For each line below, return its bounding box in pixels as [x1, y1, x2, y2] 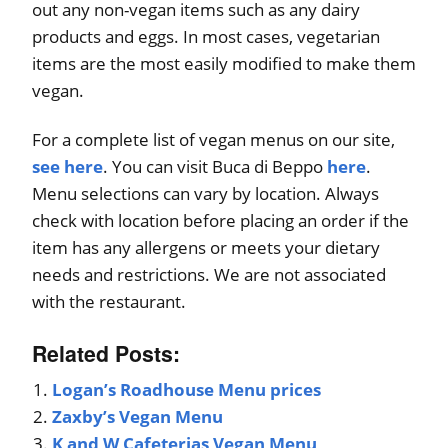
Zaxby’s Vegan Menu [52, 405, 223, 429]
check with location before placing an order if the [32, 209, 409, 233]
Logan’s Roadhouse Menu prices [52, 378, 321, 402]
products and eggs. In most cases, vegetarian [32, 25, 380, 49]
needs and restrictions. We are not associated [32, 263, 386, 287]
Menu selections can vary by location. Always [32, 182, 379, 206]
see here [32, 155, 103, 179]
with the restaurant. [32, 290, 186, 314]
